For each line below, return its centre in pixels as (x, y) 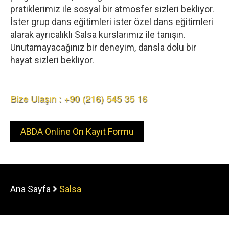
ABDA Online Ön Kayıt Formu (77, 132)
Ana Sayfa (30, 189)
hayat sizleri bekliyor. (52, 60)
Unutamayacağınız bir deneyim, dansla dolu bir (103, 48)
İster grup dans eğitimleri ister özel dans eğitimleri (112, 22)
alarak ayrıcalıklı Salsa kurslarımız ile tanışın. (98, 35)
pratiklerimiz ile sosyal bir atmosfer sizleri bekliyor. (112, 9)
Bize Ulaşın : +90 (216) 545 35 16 (79, 98)
